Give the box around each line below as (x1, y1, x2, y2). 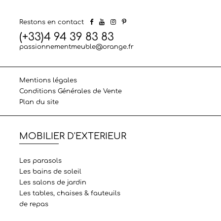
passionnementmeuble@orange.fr (19, 43, 134, 51)
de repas (19, 201, 48, 208)
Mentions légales (19, 77, 77, 84)
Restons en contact (19, 18, 84, 26)
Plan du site (19, 99, 59, 106)
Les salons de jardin (19, 179, 86, 186)
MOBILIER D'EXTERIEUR (19, 131, 126, 142)
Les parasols (19, 157, 62, 165)
